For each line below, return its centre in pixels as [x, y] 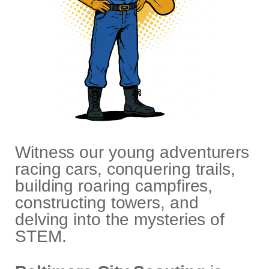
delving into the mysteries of [120, 220]
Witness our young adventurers [132, 153]
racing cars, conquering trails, [125, 169]
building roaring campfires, [114, 186]
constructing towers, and [107, 203]
